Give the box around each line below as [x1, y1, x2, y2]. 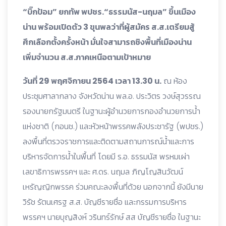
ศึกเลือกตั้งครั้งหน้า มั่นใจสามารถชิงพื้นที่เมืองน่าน [23, 36, 192, 48]
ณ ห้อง [161, 75, 187, 87]
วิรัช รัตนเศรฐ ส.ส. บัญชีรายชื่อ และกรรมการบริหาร [23, 196, 187, 208]
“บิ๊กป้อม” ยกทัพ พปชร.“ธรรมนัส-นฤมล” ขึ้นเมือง [23, 6, 196, 18]
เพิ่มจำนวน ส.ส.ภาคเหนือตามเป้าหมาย [23, 51, 151, 64]
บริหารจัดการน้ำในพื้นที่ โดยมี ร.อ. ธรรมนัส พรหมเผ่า [23, 151, 190, 163]
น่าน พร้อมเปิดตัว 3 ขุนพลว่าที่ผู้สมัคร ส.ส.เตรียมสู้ [23, 21, 195, 33]
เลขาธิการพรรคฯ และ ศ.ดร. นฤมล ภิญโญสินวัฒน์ [23, 166, 183, 178]
